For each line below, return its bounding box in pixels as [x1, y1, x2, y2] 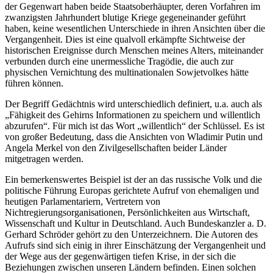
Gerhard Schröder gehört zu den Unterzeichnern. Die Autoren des [5, 229, 258, 239]
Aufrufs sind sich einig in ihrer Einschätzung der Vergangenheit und [5, 239, 266, 250]
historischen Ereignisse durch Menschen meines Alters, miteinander [5, 44, 263, 55]
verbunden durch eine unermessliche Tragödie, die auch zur [5, 55, 233, 66]
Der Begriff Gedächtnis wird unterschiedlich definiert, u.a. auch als [5, 98, 262, 109]
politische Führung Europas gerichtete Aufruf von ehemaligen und [5, 185, 259, 196]
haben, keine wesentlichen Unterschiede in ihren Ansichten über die [5, 23, 265, 34]
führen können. [5, 77, 63, 88]
